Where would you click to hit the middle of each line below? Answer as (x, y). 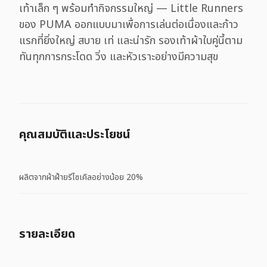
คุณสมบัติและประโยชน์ (75, 135)
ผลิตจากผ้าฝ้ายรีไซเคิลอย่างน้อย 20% (81, 177)
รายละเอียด (47, 234)
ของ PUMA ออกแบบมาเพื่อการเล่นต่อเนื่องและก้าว (129, 25)
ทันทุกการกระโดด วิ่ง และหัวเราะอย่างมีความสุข (119, 57)
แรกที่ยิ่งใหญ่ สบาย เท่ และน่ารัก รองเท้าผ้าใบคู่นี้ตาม (131, 41)
